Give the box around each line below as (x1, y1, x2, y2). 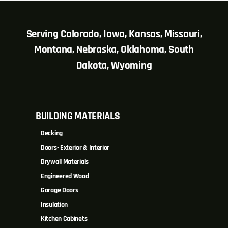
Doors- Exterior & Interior (41, 143, 110, 153)
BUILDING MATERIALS (36, 109, 120, 123)
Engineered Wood (41, 172, 89, 181)
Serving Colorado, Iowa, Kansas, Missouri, (26, 26, 202, 41)
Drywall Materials (41, 157, 89, 167)
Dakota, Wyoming (76, 58, 152, 72)
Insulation (41, 200, 68, 210)
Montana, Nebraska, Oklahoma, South (34, 42, 194, 56)
